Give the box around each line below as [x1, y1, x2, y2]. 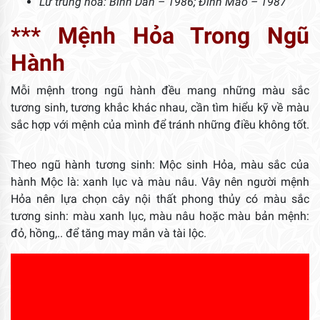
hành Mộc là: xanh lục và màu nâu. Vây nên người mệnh [11, 174, 309, 189]
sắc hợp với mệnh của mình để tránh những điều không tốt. [11, 117, 309, 131]
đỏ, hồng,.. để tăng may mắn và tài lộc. [11, 226, 206, 240]
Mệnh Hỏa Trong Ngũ [57, 21, 309, 49]
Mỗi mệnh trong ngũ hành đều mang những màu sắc [11, 83, 309, 97]
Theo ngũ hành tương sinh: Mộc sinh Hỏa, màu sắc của [11, 157, 309, 171]
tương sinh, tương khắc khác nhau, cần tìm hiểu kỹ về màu [11, 100, 309, 114]
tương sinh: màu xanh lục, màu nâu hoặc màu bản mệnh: [11, 209, 309, 223]
